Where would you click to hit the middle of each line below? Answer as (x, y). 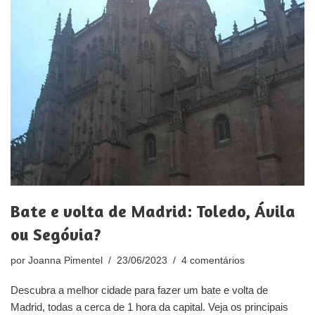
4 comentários (213, 261)
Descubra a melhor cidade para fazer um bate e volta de (139, 290)
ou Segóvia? (56, 235)
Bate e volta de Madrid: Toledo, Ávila (153, 212)
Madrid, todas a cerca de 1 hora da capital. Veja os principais (149, 307)
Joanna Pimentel (65, 261)
